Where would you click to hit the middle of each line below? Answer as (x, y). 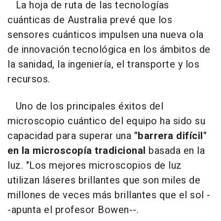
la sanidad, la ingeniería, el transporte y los (103, 64)
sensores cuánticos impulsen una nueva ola (106, 35)
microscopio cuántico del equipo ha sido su (106, 121)
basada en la (175, 150)
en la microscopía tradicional (77, 150)
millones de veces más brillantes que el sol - (109, 195)
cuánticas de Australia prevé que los (90, 20)
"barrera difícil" (170, 136)
